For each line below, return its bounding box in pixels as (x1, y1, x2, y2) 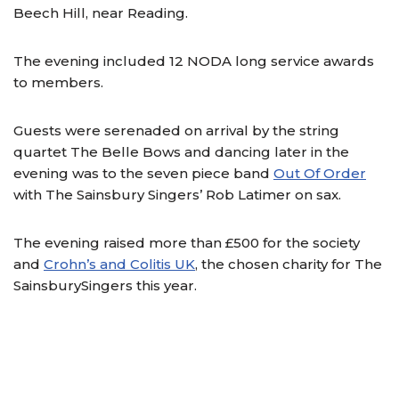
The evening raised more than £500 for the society (13, 233, 360, 251)
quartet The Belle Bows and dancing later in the (13, 142, 349, 160)
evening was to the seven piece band (13, 164, 273, 182)
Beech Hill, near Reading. (13, 4, 188, 21)
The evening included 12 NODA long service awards (13, 52, 374, 69)
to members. (13, 73, 107, 91)
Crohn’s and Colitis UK (44, 255, 195, 273)
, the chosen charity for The (195, 255, 382, 273)
